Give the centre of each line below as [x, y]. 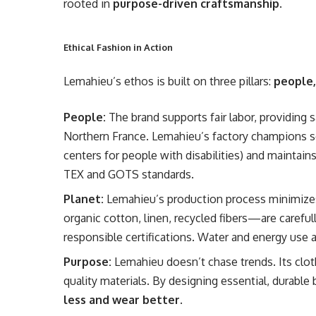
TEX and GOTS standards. [129, 174]
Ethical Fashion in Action [119, 47]
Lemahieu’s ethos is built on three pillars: [169, 81]
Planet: [84, 199]
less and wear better [122, 300]
